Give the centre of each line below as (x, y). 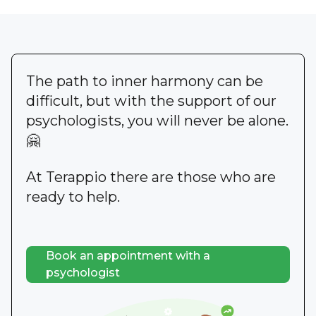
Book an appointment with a (128, 255)
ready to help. (73, 196)
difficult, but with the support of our (151, 101)
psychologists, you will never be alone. (157, 120)
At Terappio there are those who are (151, 177)
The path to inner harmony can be (145, 81)
